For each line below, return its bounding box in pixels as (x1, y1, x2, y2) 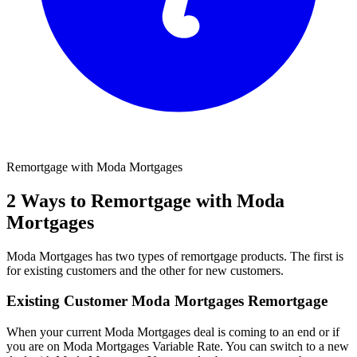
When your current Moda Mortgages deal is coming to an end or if (6, 325, 339, 339)
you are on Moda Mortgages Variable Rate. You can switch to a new (6, 339, 349, 354)
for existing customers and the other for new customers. (6, 263, 284, 277)
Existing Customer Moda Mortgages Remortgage (6, 292, 328, 310)
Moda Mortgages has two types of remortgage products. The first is (6, 249, 343, 263)
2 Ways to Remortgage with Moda (6, 190, 284, 211)
